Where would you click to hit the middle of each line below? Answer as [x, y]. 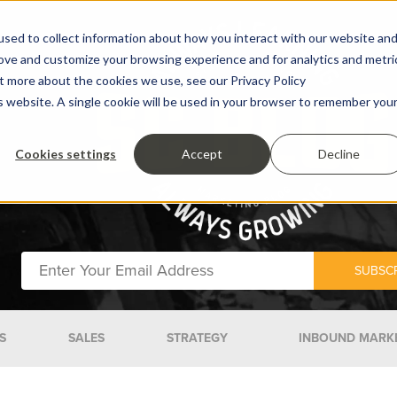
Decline [339, 153]
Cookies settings [66, 153]
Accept [202, 153]
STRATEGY [197, 338]
